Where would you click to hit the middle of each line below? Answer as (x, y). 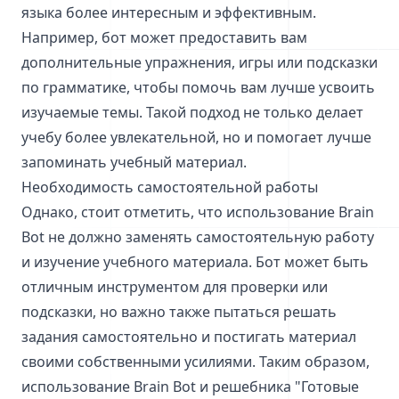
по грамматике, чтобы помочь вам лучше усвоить (198, 87)
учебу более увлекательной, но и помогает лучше (196, 137)
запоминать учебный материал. (134, 162)
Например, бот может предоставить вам (164, 37)
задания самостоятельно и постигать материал (189, 337)
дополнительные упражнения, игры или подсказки (199, 62)
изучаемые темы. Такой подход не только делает (192, 112)
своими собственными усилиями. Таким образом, (195, 362)
